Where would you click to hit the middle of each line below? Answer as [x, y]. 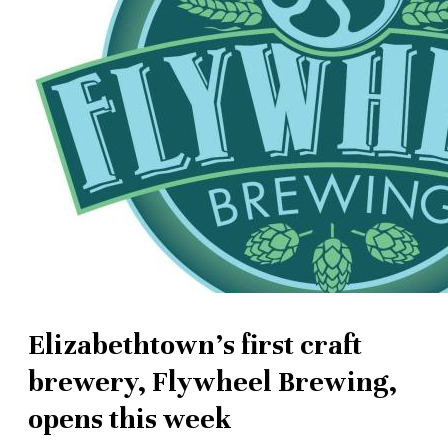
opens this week [130, 419]
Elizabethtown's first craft [195, 345]
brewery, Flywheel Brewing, [212, 382]
